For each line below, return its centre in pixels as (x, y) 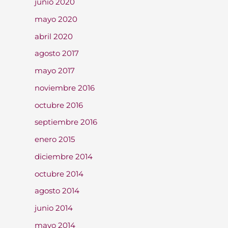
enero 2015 (55, 139)
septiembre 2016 (66, 122)
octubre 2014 (59, 174)
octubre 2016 (59, 105)
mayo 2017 (55, 70)
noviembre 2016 (65, 88)
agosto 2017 (57, 53)
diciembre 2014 (64, 156)
